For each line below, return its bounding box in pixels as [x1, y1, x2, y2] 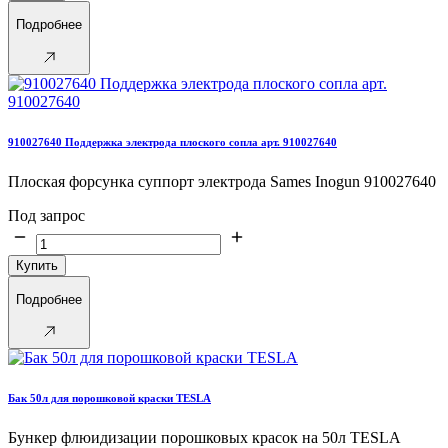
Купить [16, 257, 58, 273]
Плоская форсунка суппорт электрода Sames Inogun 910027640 [8, 172, 436, 190]
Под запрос [8, 206, 85, 224]
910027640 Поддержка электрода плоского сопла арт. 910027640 [8, 135, 337, 148]
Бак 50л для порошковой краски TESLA [8, 392, 211, 405]
